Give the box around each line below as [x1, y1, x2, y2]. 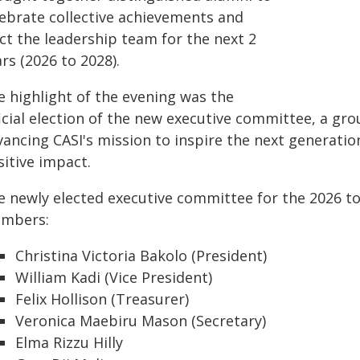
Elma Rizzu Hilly [15, 333, 123, 352]
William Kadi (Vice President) [15, 268, 212, 287]
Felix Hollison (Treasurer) [15, 289, 189, 309]
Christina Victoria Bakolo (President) [15, 246, 267, 265]
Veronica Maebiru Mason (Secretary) [15, 311, 266, 330]
